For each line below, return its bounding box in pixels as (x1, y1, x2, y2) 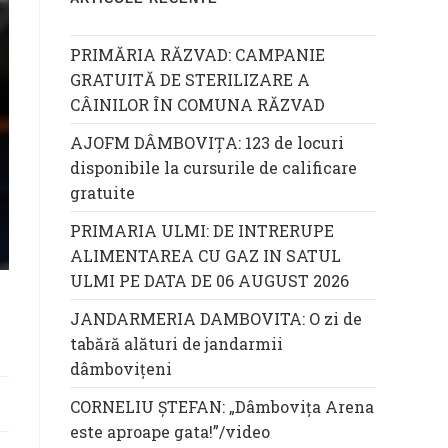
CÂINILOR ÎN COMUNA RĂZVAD (70, 94, 325, 116)
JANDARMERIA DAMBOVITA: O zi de (70, 308, 362, 330)
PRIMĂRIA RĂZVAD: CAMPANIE (70, 44, 325, 66)
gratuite (70, 182, 135, 204)
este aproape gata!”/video (70, 421, 270, 443)
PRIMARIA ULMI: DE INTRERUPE (70, 220, 334, 242)
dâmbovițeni (70, 358, 172, 380)
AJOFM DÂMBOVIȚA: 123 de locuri (70, 132, 344, 154)
